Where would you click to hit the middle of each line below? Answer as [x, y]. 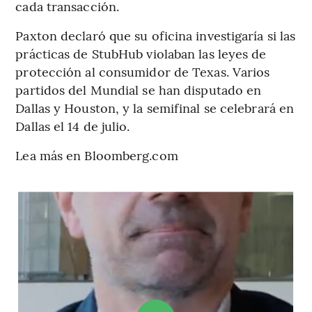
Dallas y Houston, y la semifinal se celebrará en [155, 108]
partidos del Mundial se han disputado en [139, 90]
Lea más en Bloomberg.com [97, 155]
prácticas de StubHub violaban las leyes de [141, 54]
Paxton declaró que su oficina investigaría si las [156, 36]
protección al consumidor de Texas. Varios [143, 72]
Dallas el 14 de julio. [73, 126]
